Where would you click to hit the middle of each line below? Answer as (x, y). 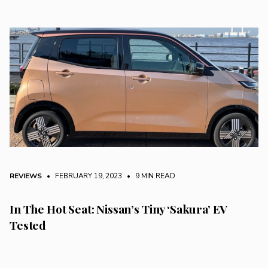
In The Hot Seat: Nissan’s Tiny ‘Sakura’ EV (119, 208)
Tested (28, 225)
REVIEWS (26, 176)
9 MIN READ (154, 176)
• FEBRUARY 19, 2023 (83, 176)
